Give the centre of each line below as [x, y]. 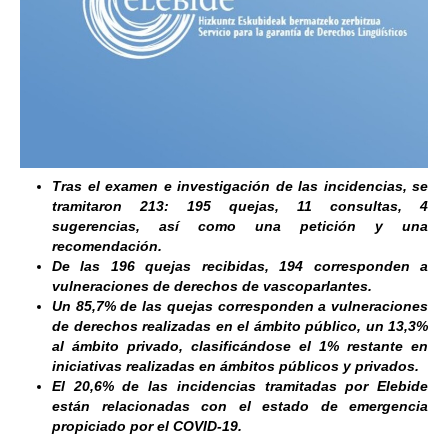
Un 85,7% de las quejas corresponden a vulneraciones [240, 306]
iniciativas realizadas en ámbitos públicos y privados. [235, 366]
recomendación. [107, 246]
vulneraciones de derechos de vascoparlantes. [212, 286]
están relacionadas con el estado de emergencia [240, 406]
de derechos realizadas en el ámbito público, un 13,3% [240, 326]
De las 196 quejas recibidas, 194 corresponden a [240, 266]
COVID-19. [207, 426]
